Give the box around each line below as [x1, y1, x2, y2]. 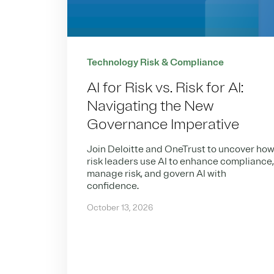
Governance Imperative [87, 115, 240, 134]
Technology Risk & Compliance [87, 56, 224, 69]
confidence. [87, 180, 139, 193]
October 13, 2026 [87, 202, 154, 213]
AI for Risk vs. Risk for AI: [87, 78, 244, 97]
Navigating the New [87, 97, 215, 116]
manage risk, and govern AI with [87, 168, 227, 180]
